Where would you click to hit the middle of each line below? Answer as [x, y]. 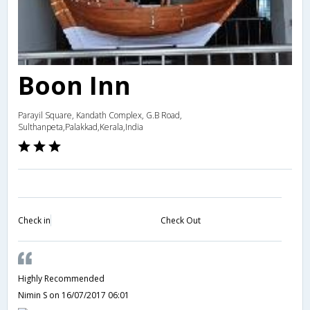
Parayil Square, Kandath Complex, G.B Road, [100, 115]
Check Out [180, 220]
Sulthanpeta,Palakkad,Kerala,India [81, 127]
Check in [34, 220]
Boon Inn [74, 85]
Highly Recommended [61, 278]
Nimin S [34, 295]
